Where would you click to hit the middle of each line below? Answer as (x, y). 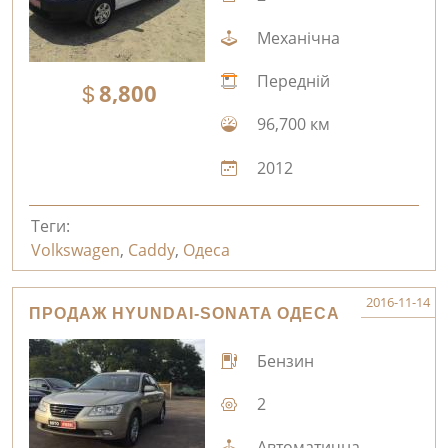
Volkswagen (75, 250)
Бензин (283, 360)
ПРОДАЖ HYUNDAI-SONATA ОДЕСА (184, 314)
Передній (291, 81)
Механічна (296, 37)
